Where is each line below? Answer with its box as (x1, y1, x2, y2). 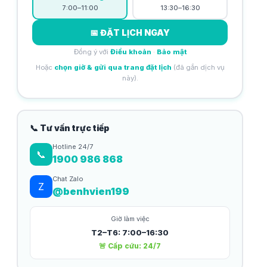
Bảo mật (156, 48, 187, 56)
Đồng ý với (73, 48, 110, 56)
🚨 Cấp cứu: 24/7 (99, 241, 161, 250)
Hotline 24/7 (52, 142, 93, 151)
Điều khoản (110, 48, 151, 56)
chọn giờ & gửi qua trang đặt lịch (54, 63, 172, 72)
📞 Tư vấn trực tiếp (30, 123, 109, 133)
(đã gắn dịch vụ (171, 63, 225, 72)
